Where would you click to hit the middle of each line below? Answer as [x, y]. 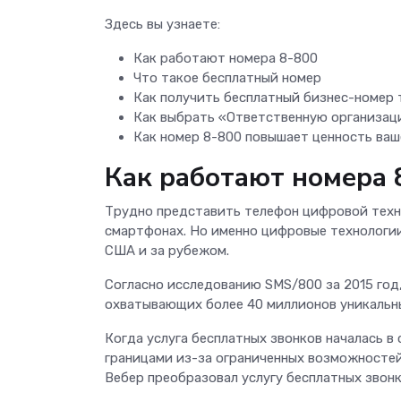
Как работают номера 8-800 [226, 58]
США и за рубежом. [167, 250]
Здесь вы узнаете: [162, 24]
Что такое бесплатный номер [227, 77]
